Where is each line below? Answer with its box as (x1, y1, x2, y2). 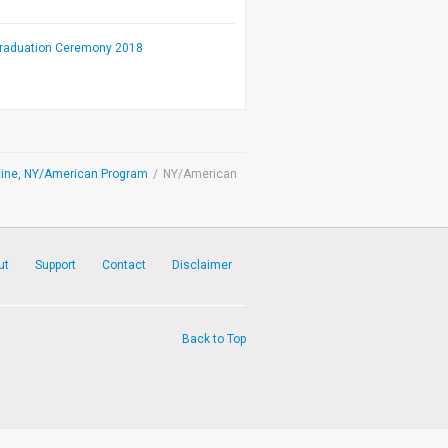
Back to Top (181, 331, 246, 346)
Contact (102, 257, 146, 272)
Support (35, 257, 76, 272)
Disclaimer (172, 257, 232, 272)
